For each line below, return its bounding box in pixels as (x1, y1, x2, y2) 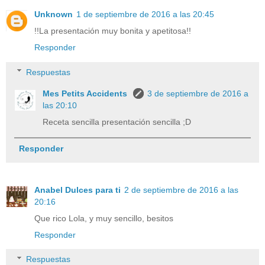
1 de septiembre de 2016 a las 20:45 (76, 9, 214, 20)
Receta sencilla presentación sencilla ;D (43, 117, 192, 127)
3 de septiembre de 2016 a (147, 88, 249, 98)
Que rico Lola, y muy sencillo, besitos (34, 213, 173, 223)
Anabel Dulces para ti (34, 185, 121, 195)
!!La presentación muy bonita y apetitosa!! (34, 26, 191, 36)
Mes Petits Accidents (43, 88, 130, 98)
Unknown (34, 9, 73, 20)
